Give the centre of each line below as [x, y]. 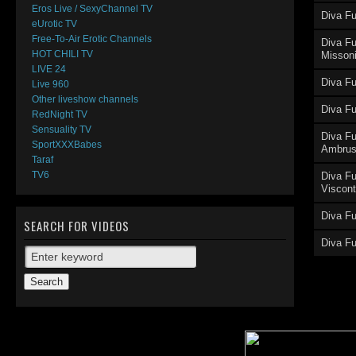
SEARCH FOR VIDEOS [77, 226]
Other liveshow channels [85, 99]
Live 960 [50, 84]
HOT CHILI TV [62, 54]
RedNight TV [60, 114]
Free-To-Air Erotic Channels [92, 39]
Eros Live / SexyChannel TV [92, 9]
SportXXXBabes [67, 145]
